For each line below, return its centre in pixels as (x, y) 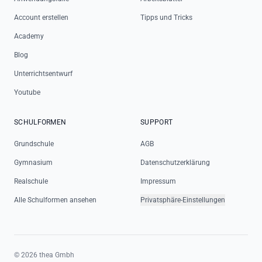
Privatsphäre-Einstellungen (183, 200)
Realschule (31, 181)
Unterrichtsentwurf (43, 74)
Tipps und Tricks (166, 18)
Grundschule (34, 144)
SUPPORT (157, 122)
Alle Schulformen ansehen (55, 200)
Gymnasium (33, 163)
